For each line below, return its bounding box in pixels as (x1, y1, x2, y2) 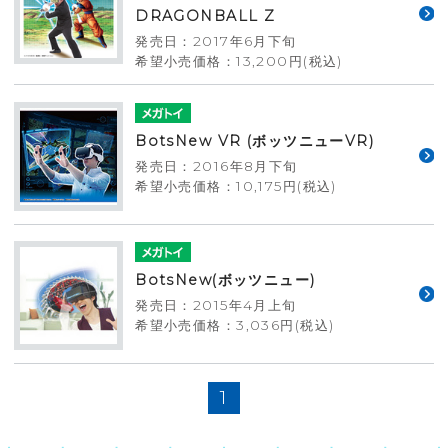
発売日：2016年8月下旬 (135, 157, 298, 174)
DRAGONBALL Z (135, 7, 276, 26)
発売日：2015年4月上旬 (135, 297, 297, 314)
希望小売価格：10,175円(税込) (135, 177, 337, 194)
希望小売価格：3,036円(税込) (135, 317, 335, 334)
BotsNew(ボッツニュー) (135, 271, 316, 290)
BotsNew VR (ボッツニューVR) (135, 131, 375, 150)
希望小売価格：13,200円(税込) (135, 53, 343, 70)
